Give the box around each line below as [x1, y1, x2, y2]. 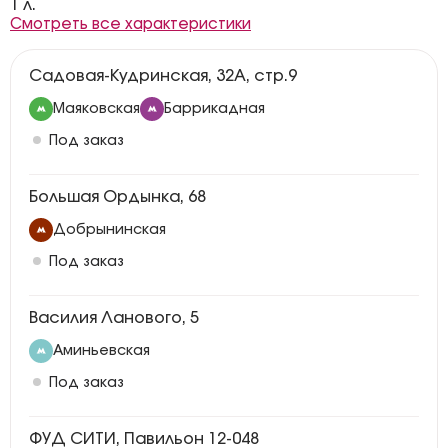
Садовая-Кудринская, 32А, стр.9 [29, 68, 297, 84]
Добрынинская [53, 223, 166, 237]
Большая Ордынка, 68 [29, 189, 206, 205]
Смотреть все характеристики [10, 17, 251, 32]
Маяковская [53, 102, 140, 116]
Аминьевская [53, 344, 150, 358]
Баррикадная [164, 102, 265, 116]
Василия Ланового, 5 [29, 310, 199, 326]
